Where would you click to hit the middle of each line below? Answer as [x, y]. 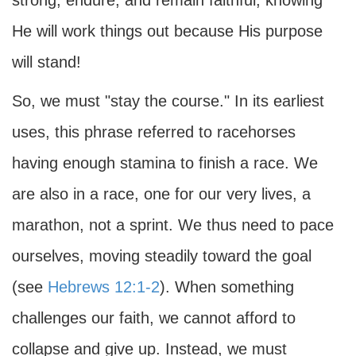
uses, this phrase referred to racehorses [154, 132]
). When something [227, 287]
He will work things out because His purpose [167, 31]
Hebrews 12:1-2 [104, 287]
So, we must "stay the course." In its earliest [168, 101]
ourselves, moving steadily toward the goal [162, 256]
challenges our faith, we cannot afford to [154, 318]
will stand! [46, 62]
